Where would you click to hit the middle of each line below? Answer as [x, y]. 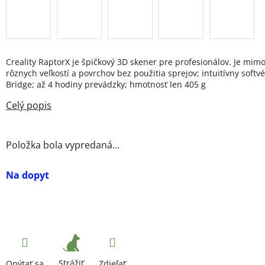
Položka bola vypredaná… [63, 145]
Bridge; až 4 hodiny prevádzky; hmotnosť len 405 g [106, 84]
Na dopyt [28, 175]
